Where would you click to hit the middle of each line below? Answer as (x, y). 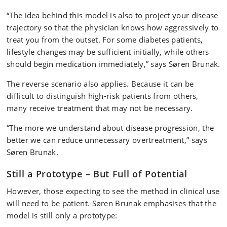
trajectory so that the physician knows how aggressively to (113, 27)
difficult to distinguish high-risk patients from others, (103, 96)
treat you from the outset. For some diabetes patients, (105, 40)
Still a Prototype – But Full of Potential (97, 174)
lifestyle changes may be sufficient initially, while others (108, 52)
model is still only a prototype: (62, 215)
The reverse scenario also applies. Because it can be (100, 84)
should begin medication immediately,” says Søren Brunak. (113, 64)
